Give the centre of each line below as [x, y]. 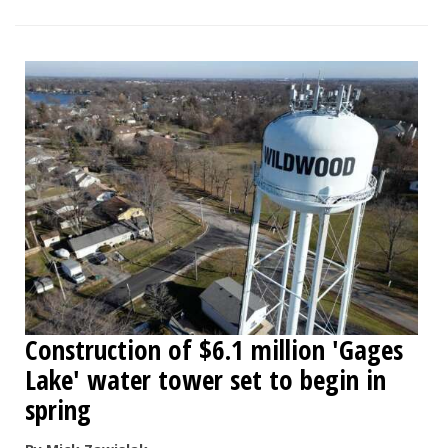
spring [58, 409]
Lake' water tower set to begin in [205, 379]
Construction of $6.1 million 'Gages [214, 349]
